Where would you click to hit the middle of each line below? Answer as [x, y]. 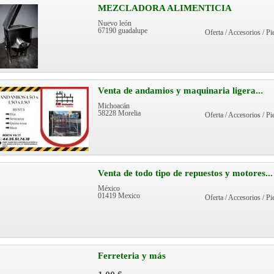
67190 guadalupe [123, 31]
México [109, 188]
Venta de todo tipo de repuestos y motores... [185, 173]
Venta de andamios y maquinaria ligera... [180, 91]
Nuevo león [115, 23]
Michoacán [114, 106]
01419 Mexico [119, 196]
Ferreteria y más [132, 256]
